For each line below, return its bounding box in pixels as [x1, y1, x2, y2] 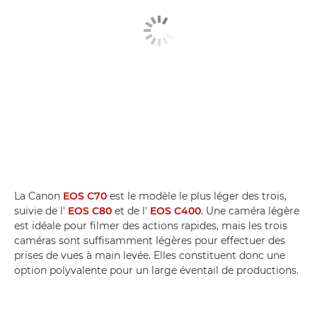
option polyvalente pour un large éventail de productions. [14, 264, 299, 277]
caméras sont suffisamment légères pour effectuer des [14, 234, 285, 248]
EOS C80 [68, 204, 112, 218]
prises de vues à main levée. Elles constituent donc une [14, 249, 285, 263]
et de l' [112, 204, 150, 218]
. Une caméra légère [201, 204, 299, 218]
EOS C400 [150, 204, 201, 218]
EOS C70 [63, 190, 107, 203]
